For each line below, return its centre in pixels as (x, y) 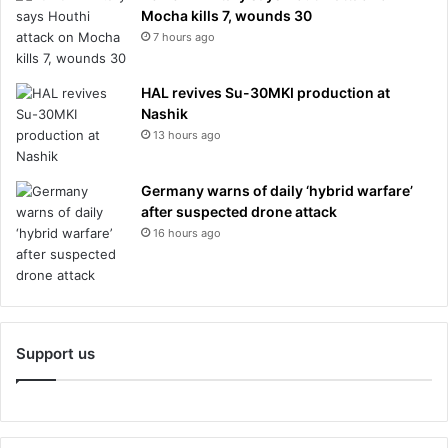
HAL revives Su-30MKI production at (265, 92)
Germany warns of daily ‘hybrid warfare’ (277, 190)
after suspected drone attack (239, 211)
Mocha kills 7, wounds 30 (226, 15)
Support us (55, 353)
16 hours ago (187, 232)
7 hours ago (184, 36)
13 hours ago (187, 134)
